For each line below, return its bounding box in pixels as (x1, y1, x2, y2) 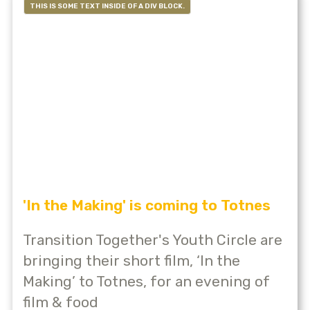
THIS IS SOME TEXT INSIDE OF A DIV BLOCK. (30, 2, 185, 11)
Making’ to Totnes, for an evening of (23, 273, 270, 291)
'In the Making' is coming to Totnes (23, 197, 271, 215)
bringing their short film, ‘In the (23, 252, 240, 270)
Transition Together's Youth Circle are (23, 231, 282, 249)
